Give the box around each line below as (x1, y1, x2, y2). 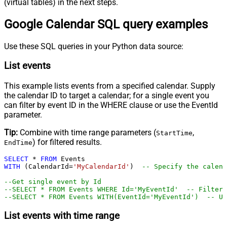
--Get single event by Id (4, 178, 101, 186)
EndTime (4, 139, 32, 147)
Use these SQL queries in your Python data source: (4, 41, 183, 51)
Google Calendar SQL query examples (4, 17, 208, 31)
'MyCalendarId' (73, 163, 130, 171)
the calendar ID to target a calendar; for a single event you (4, 91, 209, 101)
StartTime (156, 129, 193, 137)
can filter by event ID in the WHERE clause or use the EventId (4, 100, 218, 110)
